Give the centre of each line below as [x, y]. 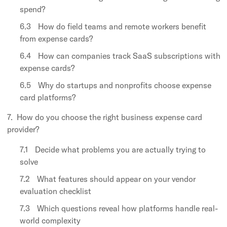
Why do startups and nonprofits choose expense [125, 85]
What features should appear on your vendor [116, 179]
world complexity [50, 220]
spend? [32, 9]
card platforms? [48, 97]
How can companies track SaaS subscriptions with [129, 55]
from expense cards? [56, 38]
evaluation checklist [55, 191]
